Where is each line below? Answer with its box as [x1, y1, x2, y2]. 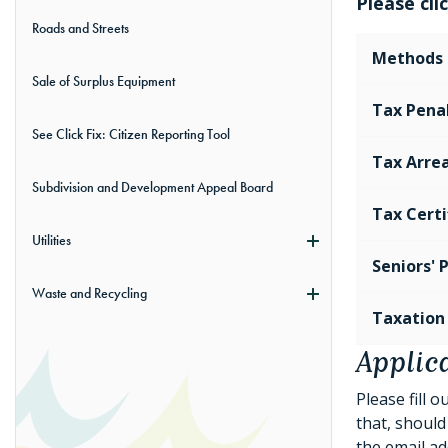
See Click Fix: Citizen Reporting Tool [32, 125, 230, 144]
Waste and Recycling [32, 284, 147, 303]
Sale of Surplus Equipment [32, 72, 175, 91]
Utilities [32, 231, 71, 250]
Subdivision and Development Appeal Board [32, 178, 273, 197]
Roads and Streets [32, 19, 129, 38]
